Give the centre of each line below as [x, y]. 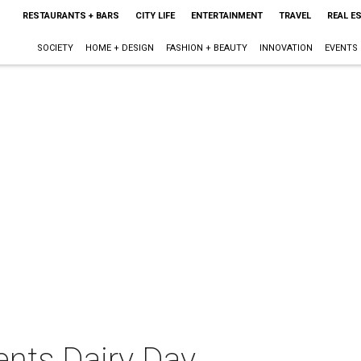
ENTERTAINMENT [226, 16]
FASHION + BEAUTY [206, 48]
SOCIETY [55, 48]
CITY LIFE [155, 16]
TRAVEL [295, 16]
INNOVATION [286, 48]
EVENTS [341, 48]
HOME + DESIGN [119, 48]
